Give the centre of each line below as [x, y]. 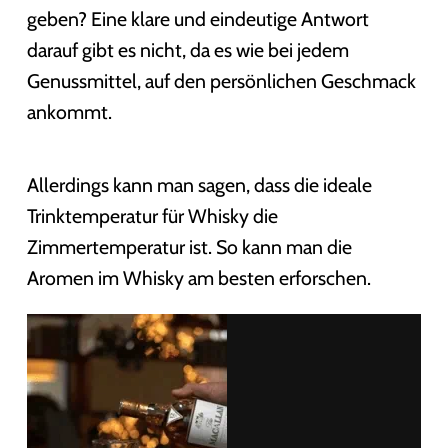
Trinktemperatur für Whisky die [152, 216]
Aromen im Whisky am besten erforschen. [198, 278]
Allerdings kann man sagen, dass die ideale [199, 185]
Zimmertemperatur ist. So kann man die [189, 247]
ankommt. [69, 112]
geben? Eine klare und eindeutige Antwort [197, 19]
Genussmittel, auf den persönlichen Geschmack [221, 81]
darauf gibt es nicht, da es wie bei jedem [187, 50]
